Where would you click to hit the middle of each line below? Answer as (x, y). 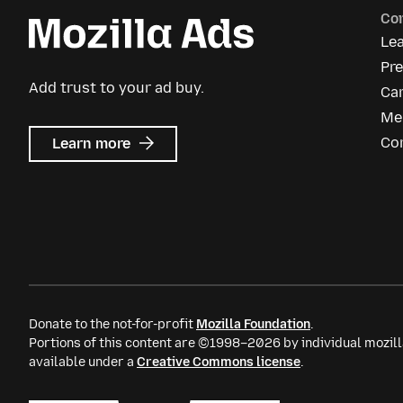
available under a (83, 362)
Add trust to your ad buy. (116, 88)
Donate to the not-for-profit (112, 324)
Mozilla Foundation (253, 324)
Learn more (93, 143)
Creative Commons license (219, 362)
